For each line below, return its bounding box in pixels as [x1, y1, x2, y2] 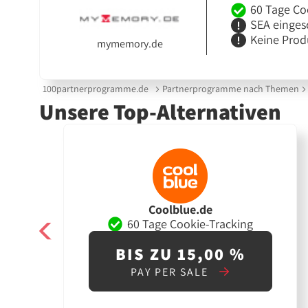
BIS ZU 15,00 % [115, 243, 245, 265]
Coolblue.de [148, 201, 212, 218]
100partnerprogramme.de [43, 82, 149, 96]
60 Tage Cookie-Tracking [126, 215, 253, 232]
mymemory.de [96, 36, 163, 51]
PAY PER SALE [131, 265, 212, 280]
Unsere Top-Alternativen [39, 96, 282, 126]
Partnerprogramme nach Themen [162, 82, 299, 96]
